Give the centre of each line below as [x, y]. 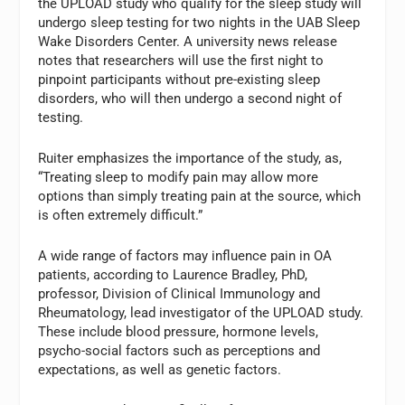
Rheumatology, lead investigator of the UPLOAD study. [201, 312]
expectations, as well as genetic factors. [160, 369]
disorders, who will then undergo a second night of [190, 98]
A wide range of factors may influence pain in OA [185, 255]
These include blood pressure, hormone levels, [179, 331]
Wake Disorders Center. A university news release [188, 41]
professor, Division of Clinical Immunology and [179, 293]
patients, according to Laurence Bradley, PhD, [173, 274]
